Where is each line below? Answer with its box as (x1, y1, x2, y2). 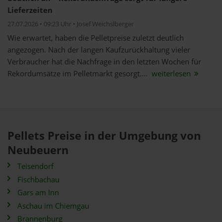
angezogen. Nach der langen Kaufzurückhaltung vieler (7, 45, 190, 55)
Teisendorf (17, 161, 54, 171)
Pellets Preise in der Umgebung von (7, 128, 201, 143)
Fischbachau (17, 174, 59, 185)
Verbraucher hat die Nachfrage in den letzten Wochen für (7, 56, 201, 67)
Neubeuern (7, 142, 68, 158)
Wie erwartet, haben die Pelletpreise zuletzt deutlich (7, 33, 184, 43)
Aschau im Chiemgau (17, 200, 89, 211)
